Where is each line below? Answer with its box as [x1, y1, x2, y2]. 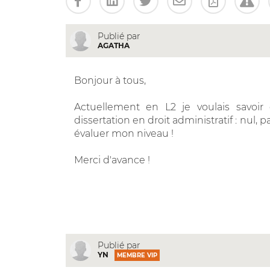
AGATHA [97, 40, 130, 50]
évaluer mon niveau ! [74, 127, 174, 139]
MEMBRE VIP [116, 252, 157, 259]
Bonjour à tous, [74, 74, 146, 86]
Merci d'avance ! [74, 154, 150, 166]
